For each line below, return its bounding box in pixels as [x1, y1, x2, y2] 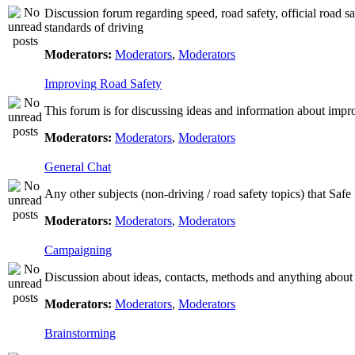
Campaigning [44, 243, 112, 257]
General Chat [44, 160, 111, 174]
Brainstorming [44, 326, 116, 340]
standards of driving [44, 21, 143, 34]
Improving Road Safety [44, 77, 162, 90]
